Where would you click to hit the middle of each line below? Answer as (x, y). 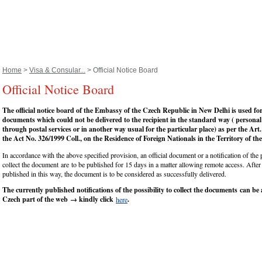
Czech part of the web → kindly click (59, 199)
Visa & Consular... (57, 70)
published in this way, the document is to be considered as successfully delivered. (117, 174)
